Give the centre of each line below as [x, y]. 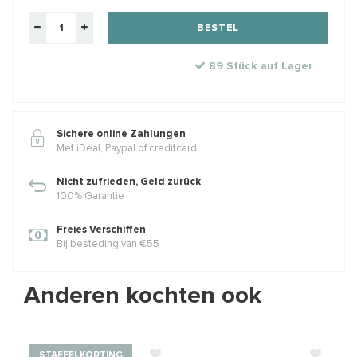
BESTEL [218, 28]
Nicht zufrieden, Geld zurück [129, 182]
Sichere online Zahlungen [121, 134]
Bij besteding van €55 [108, 244]
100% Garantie [90, 196]
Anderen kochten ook [143, 295]
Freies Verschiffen [101, 229]
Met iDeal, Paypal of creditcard [127, 148]
